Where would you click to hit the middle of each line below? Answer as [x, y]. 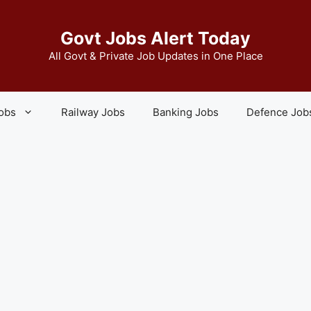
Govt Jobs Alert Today [155, 38]
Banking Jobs [186, 112]
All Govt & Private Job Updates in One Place [155, 56]
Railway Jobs [93, 112]
